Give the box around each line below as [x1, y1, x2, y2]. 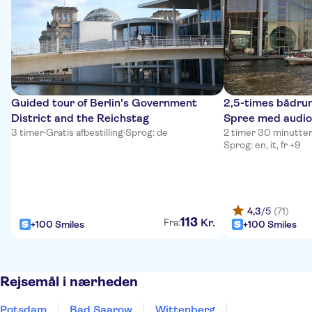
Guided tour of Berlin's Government [11, 96, 197, 109]
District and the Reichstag [11, 111, 149, 125]
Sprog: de [125, 127, 168, 138]
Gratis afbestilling [46, 127, 123, 138]
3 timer [11, 127, 44, 138]
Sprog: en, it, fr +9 [224, 139, 301, 150]
